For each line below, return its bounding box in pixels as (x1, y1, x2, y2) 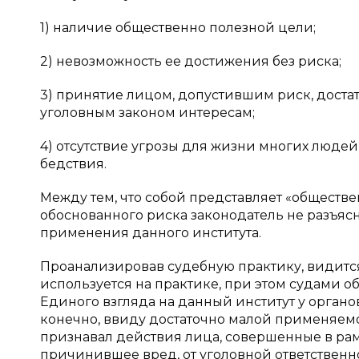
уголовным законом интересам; (40, 105, 255, 120)
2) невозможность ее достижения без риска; (40, 54, 341, 69)
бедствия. (40, 156, 107, 171)
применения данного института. (40, 225, 261, 240)
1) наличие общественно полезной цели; (40, 20, 316, 35)
